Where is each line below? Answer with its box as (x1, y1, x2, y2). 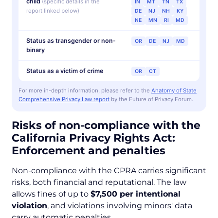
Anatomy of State (151, 87, 197, 94)
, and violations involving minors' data (47, 201, 192, 211)
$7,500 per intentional (91, 189, 181, 199)
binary (26, 46, 45, 54)
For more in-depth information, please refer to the (18, 87, 151, 94)
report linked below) (26, 7, 79, 15)
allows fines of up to (12, 189, 91, 199)
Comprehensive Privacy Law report (18, 96, 109, 103)
